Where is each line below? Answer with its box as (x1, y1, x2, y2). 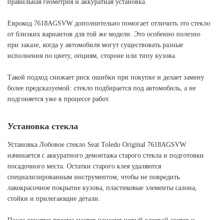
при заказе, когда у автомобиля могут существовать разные (7, 41, 183, 49)
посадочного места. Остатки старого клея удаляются (7, 163, 161, 170)
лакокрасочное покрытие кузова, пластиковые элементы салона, (7, 184, 197, 192)
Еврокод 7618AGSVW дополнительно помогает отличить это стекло (7, 20, 210, 27)
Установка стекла (7, 121, 78, 131)
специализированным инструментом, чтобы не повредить (7, 173, 180, 181)
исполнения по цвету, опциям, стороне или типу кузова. (7, 52, 177, 59)
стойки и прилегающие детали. (7, 195, 100, 202)
